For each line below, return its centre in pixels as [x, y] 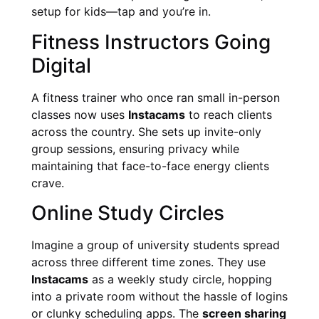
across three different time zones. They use [148, 262]
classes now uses [80, 114]
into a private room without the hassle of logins [159, 296]
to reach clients [229, 114]
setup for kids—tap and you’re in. [121, 12]
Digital [61, 65]
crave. [48, 183]
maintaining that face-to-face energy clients [150, 166]
